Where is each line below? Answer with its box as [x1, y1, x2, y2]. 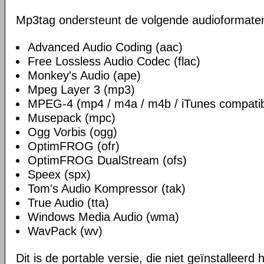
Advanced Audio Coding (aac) [28, 41, 183, 54]
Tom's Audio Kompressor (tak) [28, 182, 186, 195]
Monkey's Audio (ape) [28, 69, 141, 82]
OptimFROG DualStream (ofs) [28, 154, 187, 167]
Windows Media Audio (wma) [28, 210, 179, 223]
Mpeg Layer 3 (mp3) [28, 83, 135, 96]
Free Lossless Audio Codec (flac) [28, 55, 200, 68]
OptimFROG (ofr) [28, 140, 120, 153]
